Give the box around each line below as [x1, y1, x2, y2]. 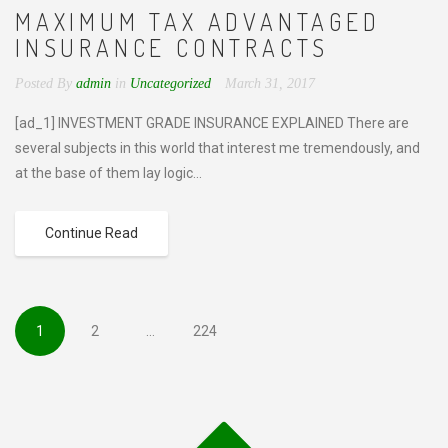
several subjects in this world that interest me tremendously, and [15, 140, 420, 156]
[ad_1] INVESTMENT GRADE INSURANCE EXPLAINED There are [15, 115, 409, 131]
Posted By [15, 76, 72, 91]
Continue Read [45, 225, 138, 241]
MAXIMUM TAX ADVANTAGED [15, 6, 381, 37]
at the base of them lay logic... [15, 165, 202, 181]
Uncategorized [130, 76, 211, 91]
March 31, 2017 [225, 76, 315, 91]
